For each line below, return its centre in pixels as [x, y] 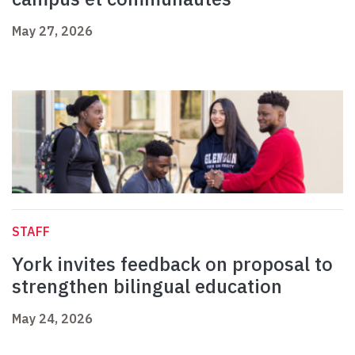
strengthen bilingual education [147, 286]
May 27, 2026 [52, 31]
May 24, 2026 [52, 319]
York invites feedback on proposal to [172, 264]
